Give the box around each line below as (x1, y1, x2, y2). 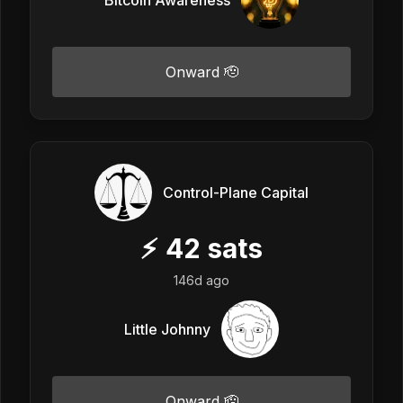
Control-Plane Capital (163, 183, 309, 201)
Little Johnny (124, 319, 210, 338)
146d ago (174, 272, 229, 288)
